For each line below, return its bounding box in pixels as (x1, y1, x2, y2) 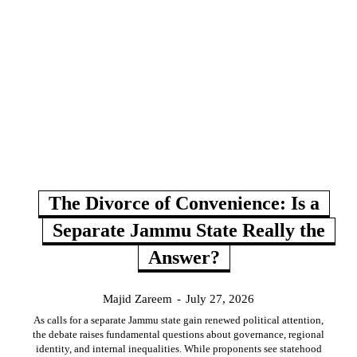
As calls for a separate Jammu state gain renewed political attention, (33, 313, 324, 326)
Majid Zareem (103, 292, 172, 305)
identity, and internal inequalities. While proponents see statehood (35, 342, 322, 355)
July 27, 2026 (186, 292, 254, 305)
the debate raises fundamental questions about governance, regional (33, 328, 324, 340)
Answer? (147, 246, 220, 268)
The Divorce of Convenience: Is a (48, 192, 320, 214)
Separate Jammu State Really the (53, 219, 325, 241)
